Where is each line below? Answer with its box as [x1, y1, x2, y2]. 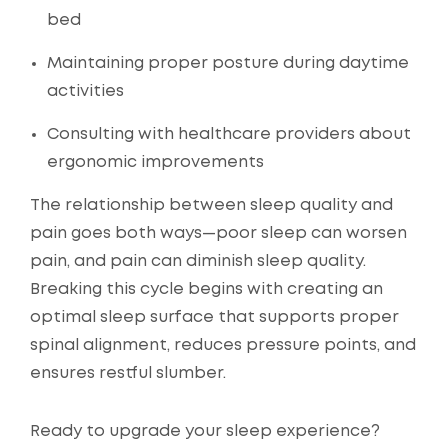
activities [47, 84, 124, 100]
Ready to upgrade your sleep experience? [30, 424, 380, 440]
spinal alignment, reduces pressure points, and [30, 338, 416, 354]
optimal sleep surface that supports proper [30, 310, 399, 326]
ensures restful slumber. [30, 366, 226, 382]
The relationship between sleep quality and [30, 198, 393, 214]
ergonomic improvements [47, 155, 264, 171]
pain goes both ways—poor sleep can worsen [30, 226, 407, 242]
